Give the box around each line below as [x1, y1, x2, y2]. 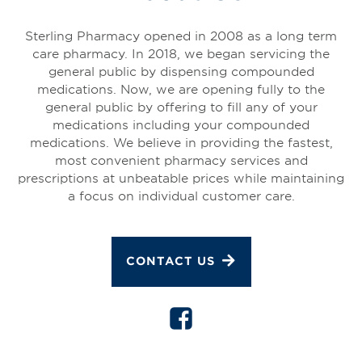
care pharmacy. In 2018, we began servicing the [32, 44, 330, 61]
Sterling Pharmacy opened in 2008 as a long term [25, 27, 337, 43]
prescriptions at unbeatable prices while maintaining [18, 169, 344, 185]
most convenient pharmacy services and [54, 151, 308, 167]
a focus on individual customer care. [67, 187, 295, 203]
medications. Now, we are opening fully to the [37, 80, 325, 96]
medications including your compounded [53, 116, 309, 132]
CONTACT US [125, 253, 215, 267]
